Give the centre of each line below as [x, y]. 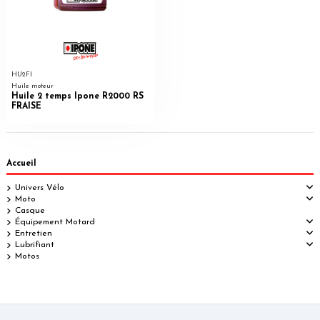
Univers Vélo [40, 187]
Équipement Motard [55, 222]
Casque [30, 210]
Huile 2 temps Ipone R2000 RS [77, 97]
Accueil [21, 164]
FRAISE [26, 107]
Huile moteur [32, 86]
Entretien [34, 233]
